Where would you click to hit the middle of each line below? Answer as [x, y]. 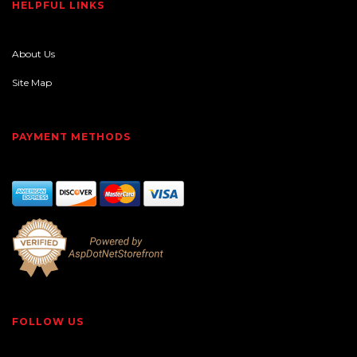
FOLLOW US [48, 322]
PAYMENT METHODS [71, 137]
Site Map [32, 83]
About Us [33, 54]
